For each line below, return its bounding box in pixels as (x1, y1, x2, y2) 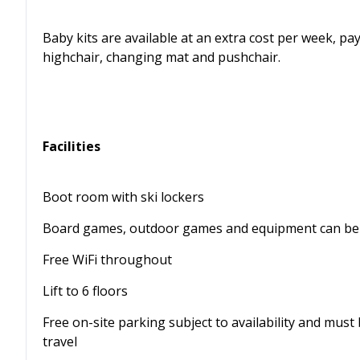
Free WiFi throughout (43, 251, 172, 268)
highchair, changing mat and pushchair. (43, 48, 280, 66)
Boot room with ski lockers (43, 188, 204, 206)
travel (43, 333, 77, 350)
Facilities (43, 137, 100, 155)
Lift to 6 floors (43, 282, 128, 300)
